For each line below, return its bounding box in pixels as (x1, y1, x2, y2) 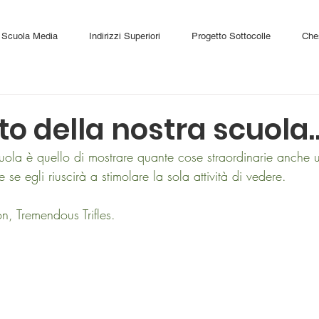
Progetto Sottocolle (192, 31, 271, 41)
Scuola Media (1, 31, 58, 41)
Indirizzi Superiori (89, 31, 160, 41)
